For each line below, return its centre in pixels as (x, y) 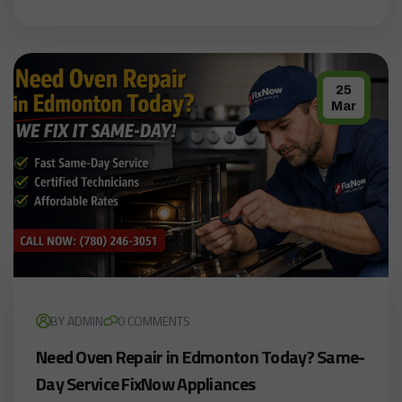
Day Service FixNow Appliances (146, 384)
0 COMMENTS (154, 321)
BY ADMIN (77, 321)
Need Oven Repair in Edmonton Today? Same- (201, 357)
